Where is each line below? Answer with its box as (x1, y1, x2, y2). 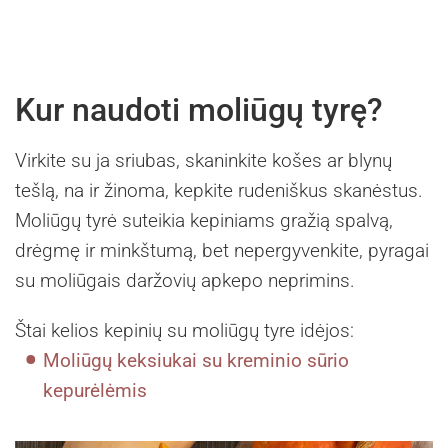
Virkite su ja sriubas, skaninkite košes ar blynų (15, 148, 392, 172)
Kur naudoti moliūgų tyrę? (15, 90, 383, 129)
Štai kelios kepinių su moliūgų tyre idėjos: (15, 318, 354, 342)
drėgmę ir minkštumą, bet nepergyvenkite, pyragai (15, 238, 429, 262)
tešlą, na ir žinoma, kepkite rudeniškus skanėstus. (15, 178, 423, 202)
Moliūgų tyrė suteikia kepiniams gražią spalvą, (15, 208, 393, 232)
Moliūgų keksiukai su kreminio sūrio (43, 348, 350, 372)
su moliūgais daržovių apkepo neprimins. (15, 268, 355, 292)
